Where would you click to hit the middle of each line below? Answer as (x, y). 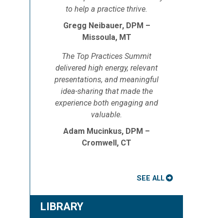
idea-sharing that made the (107, 91)
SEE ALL (151, 178)
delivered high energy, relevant (107, 68)
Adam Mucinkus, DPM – (107, 131)
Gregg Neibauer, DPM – (107, 26)
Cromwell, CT (107, 143)
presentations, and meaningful (107, 80)
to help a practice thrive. (107, 9)
